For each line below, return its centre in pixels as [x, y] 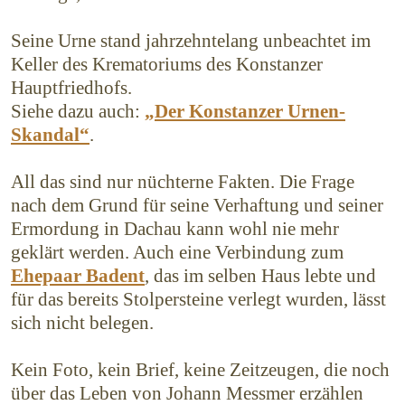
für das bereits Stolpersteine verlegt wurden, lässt [198, 300]
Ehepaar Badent [78, 276]
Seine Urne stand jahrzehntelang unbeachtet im [191, 41]
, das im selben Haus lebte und [260, 276]
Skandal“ [50, 135]
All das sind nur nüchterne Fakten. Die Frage [183, 182]
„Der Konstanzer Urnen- [245, 112]
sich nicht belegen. [82, 323]
